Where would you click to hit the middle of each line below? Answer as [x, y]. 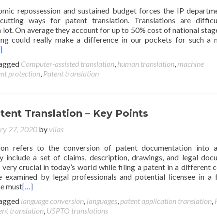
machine [191, 64]
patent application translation [166, 201]
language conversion [52, 201]
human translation [146, 64]
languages [102, 201]
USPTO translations [77, 210]
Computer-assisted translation [68, 64]
